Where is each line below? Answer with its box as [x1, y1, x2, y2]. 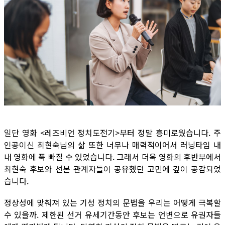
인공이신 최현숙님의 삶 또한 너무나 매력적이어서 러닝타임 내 [4, 139, 221, 151]
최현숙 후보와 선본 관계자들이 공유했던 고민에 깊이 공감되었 [4, 163, 221, 175]
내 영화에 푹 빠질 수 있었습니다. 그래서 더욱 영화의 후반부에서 [4, 151, 221, 163]
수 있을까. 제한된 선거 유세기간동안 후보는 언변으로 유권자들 [4, 208, 221, 220]
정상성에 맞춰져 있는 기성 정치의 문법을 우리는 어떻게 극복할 [4, 196, 221, 208]
